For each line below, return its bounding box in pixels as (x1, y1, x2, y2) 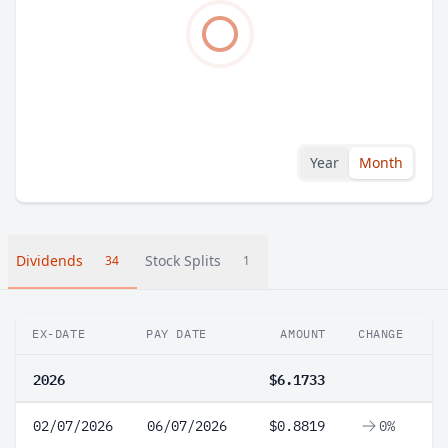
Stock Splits (145, 251, 221, 270)
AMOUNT (280, 326, 326, 341)
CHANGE (358, 326, 404, 341)
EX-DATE (32, 326, 86, 341)
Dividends (16, 251, 83, 270)
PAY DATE (146, 326, 207, 341)
